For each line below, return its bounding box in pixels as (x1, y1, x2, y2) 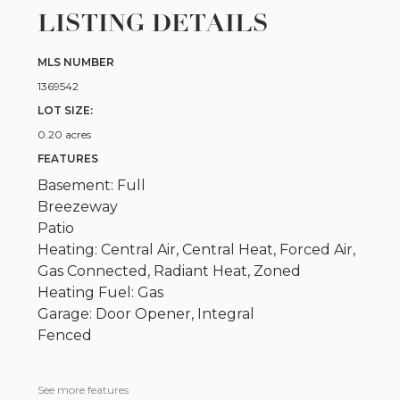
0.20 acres (37, 127, 92, 141)
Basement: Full (37, 176, 146, 194)
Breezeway (37, 197, 119, 215)
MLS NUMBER (37, 54, 115, 69)
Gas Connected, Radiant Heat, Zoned (37, 262, 302, 279)
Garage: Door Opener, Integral (37, 304, 255, 322)
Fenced (37, 326, 93, 344)
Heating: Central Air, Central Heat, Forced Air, (37, 240, 356, 258)
